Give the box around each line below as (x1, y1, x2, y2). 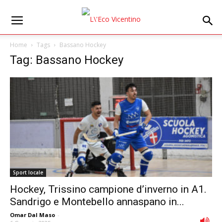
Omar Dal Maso (10, 211, 55, 219)
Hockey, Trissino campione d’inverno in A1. (10, 183, 207, 196)
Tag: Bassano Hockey (10, 53, 123, 67)
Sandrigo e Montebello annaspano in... (10, 196, 184, 208)
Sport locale (13, 169, 43, 176)
